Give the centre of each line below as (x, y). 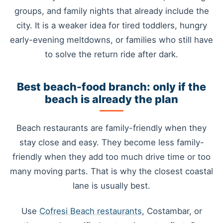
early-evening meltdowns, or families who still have (111, 40)
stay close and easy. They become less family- (111, 142)
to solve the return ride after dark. (111, 55)
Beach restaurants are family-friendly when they (111, 128)
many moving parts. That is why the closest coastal (111, 171)
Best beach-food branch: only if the (111, 87)
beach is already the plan (111, 99)
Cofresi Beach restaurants (90, 211)
